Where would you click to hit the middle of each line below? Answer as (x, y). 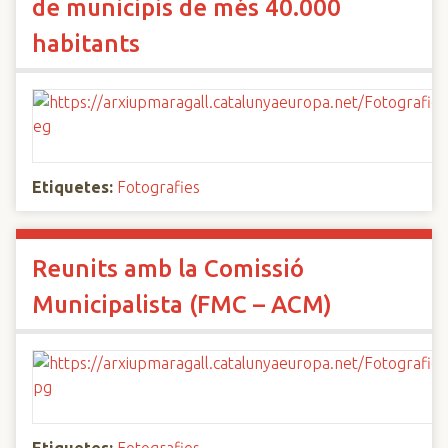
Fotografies (158, 187)
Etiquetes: (72, 187)
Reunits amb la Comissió (168, 268)
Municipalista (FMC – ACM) (182, 304)
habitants (86, 43)
